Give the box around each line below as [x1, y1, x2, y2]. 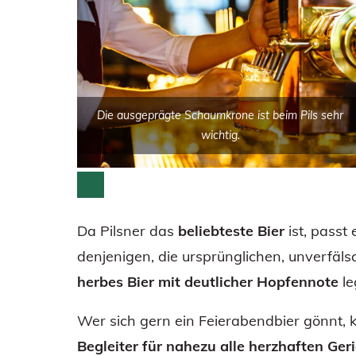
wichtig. [200, 127, 240, 142]
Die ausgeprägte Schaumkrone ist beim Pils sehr [97, 107, 343, 122]
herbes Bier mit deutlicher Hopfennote [77, 272, 339, 291]
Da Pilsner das [77, 221, 178, 240]
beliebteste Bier [178, 221, 284, 240]
